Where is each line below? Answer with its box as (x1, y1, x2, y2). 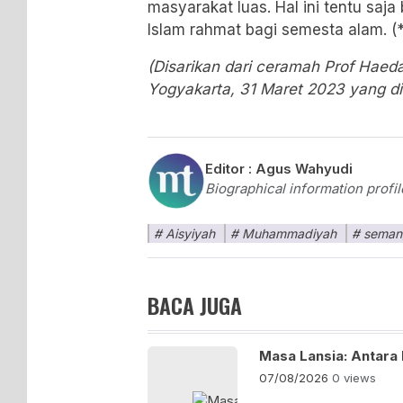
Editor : (205, 159, 255, 177)
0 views (332, 370, 376, 385)
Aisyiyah (166, 225, 215, 241)
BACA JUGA (148, 288, 242, 321)
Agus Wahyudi (255, 159, 353, 177)
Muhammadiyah (242, 225, 336, 241)
